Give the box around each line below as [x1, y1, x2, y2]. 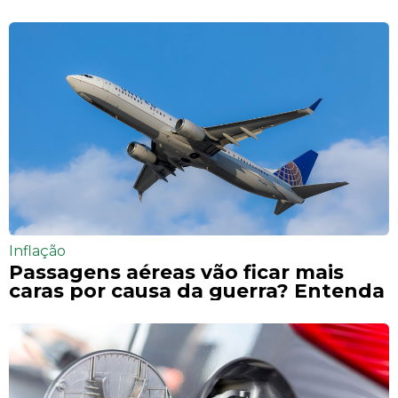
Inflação [9, 243, 66, 260]
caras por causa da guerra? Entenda [9, 278, 385, 302]
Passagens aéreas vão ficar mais [9, 259, 344, 283]
